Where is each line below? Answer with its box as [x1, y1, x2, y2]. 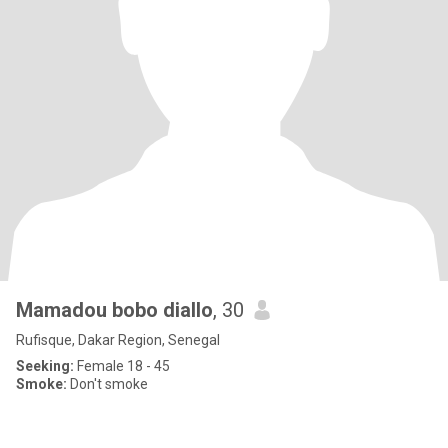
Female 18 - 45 [74, 358, 170, 374]
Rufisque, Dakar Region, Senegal [16, 332, 220, 348]
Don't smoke [67, 376, 148, 392]
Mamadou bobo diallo [16, 298, 213, 322]
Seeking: [16, 358, 74, 374]
